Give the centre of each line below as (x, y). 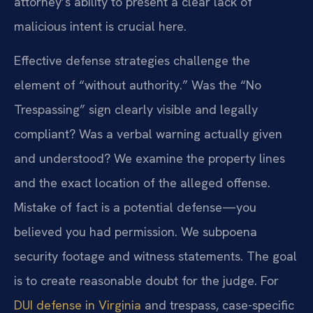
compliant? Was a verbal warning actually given (148, 133)
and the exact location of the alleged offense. (142, 182)
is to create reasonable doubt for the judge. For (146, 280)
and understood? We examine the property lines (150, 158)
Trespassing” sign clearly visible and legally (136, 109)
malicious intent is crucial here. (100, 26)
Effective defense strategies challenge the (132, 60)
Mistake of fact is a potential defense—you (135, 207)
